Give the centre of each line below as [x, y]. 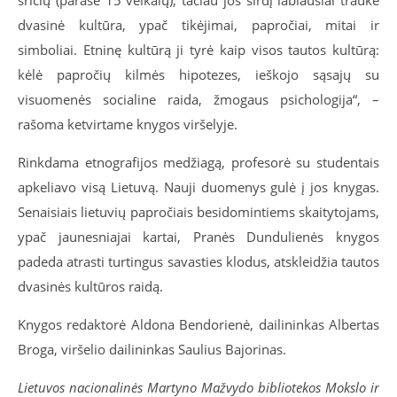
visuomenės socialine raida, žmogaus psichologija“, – [198, 99]
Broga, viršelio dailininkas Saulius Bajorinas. [152, 349]
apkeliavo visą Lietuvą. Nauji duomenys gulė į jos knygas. [198, 187]
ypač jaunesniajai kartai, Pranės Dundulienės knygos [198, 237]
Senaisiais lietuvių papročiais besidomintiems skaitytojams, [198, 212]
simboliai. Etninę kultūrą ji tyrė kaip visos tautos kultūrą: [198, 50]
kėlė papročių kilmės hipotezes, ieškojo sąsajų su [198, 74]
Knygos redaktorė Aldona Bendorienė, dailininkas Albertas [198, 324]
